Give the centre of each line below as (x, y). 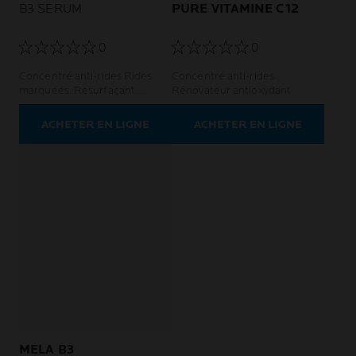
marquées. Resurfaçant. (79, 91)
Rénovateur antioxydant (233, 91)
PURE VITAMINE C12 (235, 10)
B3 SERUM (50, 10)
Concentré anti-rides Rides (72, 76)
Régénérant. (51, 105)
